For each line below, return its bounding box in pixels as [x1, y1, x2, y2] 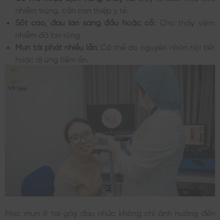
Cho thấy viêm [159, 18, 216, 26]
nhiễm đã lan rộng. [15, 30, 82, 38]
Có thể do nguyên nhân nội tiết [101, 42, 216, 51]
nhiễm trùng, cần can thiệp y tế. [15, 5, 129, 14]
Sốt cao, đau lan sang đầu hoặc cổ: [15, 18, 160, 26]
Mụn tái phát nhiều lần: [15, 42, 101, 51]
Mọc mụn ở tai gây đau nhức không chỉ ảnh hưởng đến [5, 208, 215, 217]
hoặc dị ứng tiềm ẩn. [15, 55, 89, 63]
